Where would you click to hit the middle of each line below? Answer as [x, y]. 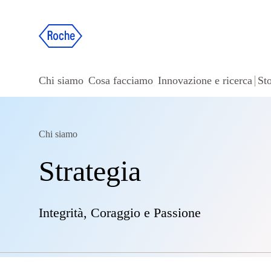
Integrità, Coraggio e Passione [120, 213]
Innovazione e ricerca [205, 80]
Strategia [90, 171]
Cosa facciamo [121, 80]
